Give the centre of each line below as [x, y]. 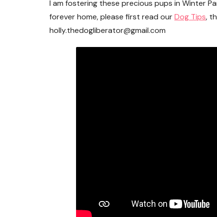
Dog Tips [190, 16]
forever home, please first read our [112, 16]
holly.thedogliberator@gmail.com [108, 30]
